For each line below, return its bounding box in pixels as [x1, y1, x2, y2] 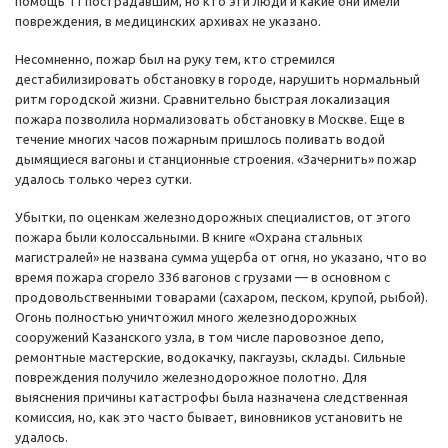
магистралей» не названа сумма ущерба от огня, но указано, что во [15, 250, 427, 265]
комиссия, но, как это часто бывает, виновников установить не [15, 410, 403, 425]
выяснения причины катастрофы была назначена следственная [15, 390, 408, 405]
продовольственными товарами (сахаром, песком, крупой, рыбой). [15, 290, 428, 305]
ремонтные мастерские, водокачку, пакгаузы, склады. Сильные [15, 350, 406, 365]
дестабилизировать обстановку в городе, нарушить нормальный [15, 72, 420, 87]
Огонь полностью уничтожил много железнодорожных [15, 310, 357, 325]
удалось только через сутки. [15, 172, 192, 187]
